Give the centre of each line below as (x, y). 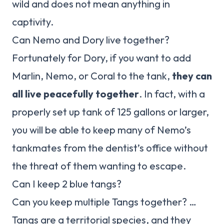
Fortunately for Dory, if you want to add (101, 58)
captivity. (33, 22)
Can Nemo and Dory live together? (91, 40)
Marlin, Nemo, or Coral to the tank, (92, 76)
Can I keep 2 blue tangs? (67, 184)
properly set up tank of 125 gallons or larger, (110, 112)
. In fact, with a (172, 94)
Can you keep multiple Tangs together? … (104, 202)
